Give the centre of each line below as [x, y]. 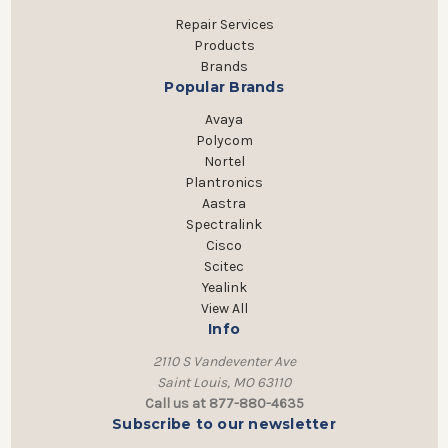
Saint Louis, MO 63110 [224, 383]
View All [224, 309]
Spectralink [224, 225]
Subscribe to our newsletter [224, 424]
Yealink [224, 288]
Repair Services [224, 25]
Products [224, 46]
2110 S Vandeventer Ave [224, 362]
